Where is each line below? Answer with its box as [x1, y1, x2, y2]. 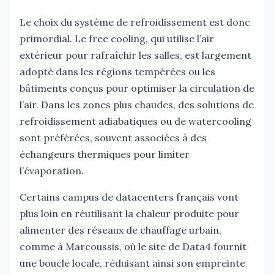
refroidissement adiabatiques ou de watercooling [20, 114, 251, 127]
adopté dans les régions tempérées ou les [20, 65, 215, 78]
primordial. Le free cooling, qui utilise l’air [20, 32, 214, 45]
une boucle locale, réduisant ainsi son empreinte [20, 256, 245, 269]
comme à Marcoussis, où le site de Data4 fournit [20, 240, 246, 253]
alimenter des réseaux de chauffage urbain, [20, 223, 221, 236]
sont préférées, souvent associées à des [20, 131, 207, 144]
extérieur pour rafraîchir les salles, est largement [20, 48, 251, 61]
